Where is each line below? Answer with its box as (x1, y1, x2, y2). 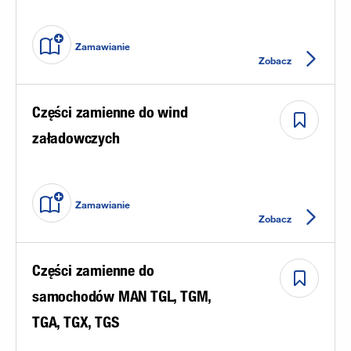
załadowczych (32, 128, 120, 147)
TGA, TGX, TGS (32, 312, 119, 331)
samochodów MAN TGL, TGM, (32, 286, 212, 306)
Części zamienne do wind (32, 102, 188, 121)
